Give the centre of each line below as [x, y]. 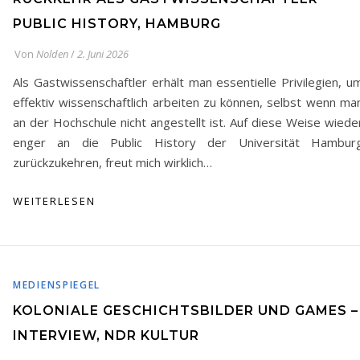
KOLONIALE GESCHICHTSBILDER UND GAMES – [186, 311]
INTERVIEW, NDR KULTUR [106, 335]
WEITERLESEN [54, 201]
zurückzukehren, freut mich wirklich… [112, 162]
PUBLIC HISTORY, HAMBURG [117, 24]
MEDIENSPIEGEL [57, 285]
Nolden [52, 54]
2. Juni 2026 [103, 54]
